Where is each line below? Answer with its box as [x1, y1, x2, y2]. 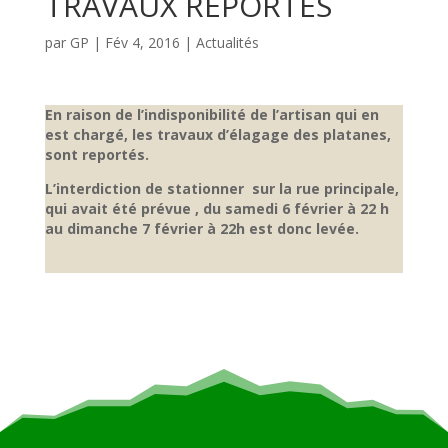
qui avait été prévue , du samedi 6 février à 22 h [44, 199, 389, 218]
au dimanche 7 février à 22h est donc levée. [44, 219, 363, 238]
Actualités [195, 33, 259, 52]
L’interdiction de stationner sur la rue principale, [44, 179, 399, 198]
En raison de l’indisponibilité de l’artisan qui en [44, 105, 379, 124]
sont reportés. [44, 145, 149, 164]
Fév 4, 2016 [104, 33, 180, 52]
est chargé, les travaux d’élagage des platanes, [44, 125, 391, 144]
